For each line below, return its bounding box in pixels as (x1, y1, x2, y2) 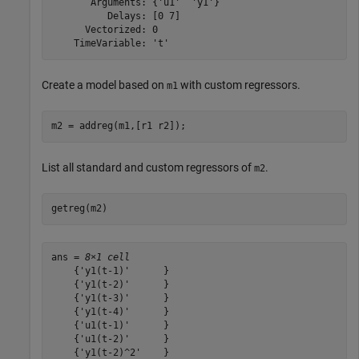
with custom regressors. (178, 78, 301, 91)
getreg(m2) (50, 203, 107, 214)
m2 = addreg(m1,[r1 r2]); (50, 120, 186, 131)
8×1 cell (84, 252, 130, 263)
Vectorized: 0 (50, 24, 158, 35)
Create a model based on (42, 78, 167, 91)
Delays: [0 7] (50, 10, 180, 22)
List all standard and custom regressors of (42, 160, 254, 174)
